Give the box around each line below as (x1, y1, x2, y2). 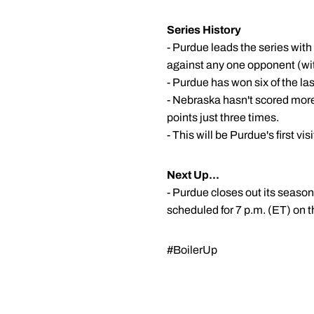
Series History (167, 24, 241, 36)
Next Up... (167, 169, 219, 181)
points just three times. (167, 111, 279, 123)
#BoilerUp (167, 244, 217, 256)
